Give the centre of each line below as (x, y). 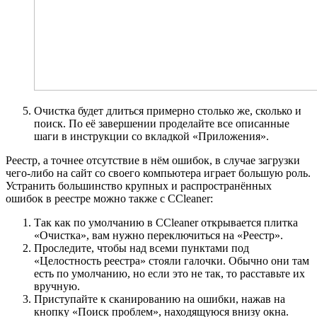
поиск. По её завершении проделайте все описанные (162, 124)
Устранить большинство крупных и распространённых (139, 186)
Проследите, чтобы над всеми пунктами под (142, 248)
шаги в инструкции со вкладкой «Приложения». (151, 137)
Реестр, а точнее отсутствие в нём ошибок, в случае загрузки (153, 161)
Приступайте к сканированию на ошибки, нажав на (160, 299)
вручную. (57, 287)
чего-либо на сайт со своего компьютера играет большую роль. (158, 173)
